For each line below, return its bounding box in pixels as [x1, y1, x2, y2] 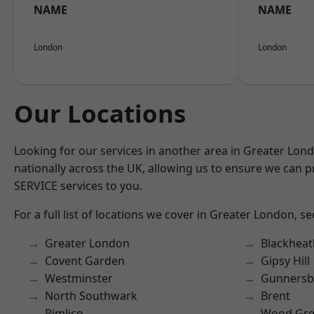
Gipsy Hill [261, 253, 310, 268]
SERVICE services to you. [14, 178, 142, 193]
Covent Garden [45, 253, 125, 268]
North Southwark [45, 288, 137, 303]
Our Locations [14, 97, 186, 130]
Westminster [45, 271, 113, 286]
